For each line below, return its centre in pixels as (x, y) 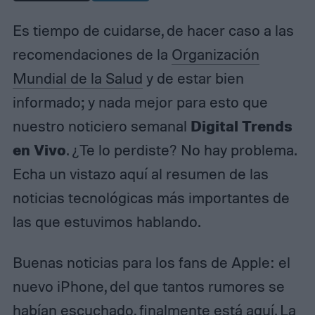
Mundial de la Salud (77, 78)
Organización (215, 54)
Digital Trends (241, 125)
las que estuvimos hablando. (106, 221)
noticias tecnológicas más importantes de (151, 197)
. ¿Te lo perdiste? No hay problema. (181, 149)
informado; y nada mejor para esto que (140, 102)
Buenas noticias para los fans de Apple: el (151, 262)
